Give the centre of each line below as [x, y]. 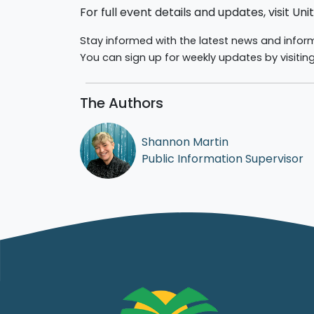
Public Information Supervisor [223, 158]
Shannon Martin [185, 142]
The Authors [122, 103]
